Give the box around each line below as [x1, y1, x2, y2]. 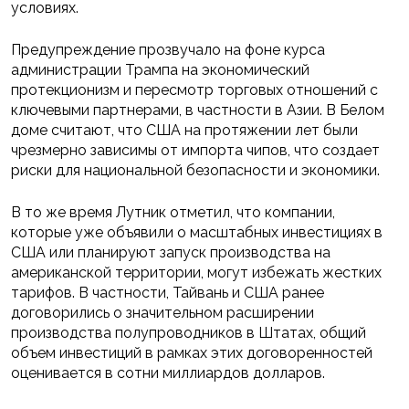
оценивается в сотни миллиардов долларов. [11, 364, 325, 383]
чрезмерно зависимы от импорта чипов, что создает [11, 142, 380, 160]
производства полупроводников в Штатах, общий [11, 324, 366, 342]
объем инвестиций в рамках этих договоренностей [11, 344, 372, 362]
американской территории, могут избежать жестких [11, 264, 382, 282]
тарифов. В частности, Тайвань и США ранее [11, 284, 324, 302]
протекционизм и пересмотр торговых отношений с [11, 81, 378, 100]
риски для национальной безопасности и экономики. [11, 162, 380, 180]
